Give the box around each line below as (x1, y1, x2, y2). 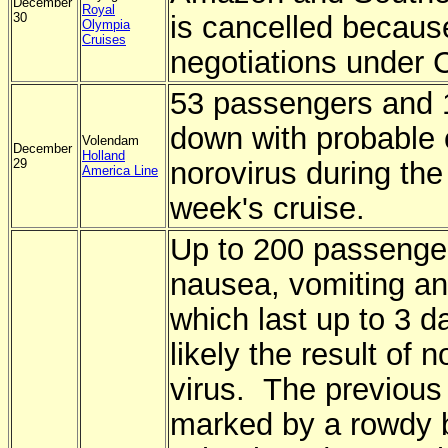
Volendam (82, 133, 139, 148)
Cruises (82, 32, 126, 47)
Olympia (82, 17, 130, 32)
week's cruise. (170, 191, 365, 225)
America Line (82, 163, 158, 178)
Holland (82, 148, 125, 163)
